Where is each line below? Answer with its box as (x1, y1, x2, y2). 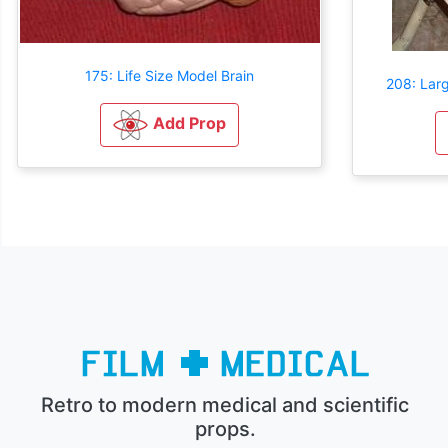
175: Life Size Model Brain (85, 66, 254, 84)
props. (194, 417, 256, 441)
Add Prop (153, 112, 226, 133)
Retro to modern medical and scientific (41, 393, 410, 417)
